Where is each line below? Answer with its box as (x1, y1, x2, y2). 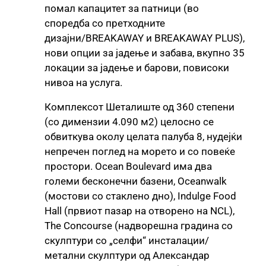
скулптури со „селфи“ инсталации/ (45, 234, 209, 246)
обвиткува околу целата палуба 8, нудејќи (45, 130, 242, 142)
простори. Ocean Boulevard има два (45, 160, 212, 172)
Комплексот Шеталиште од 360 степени (45, 100, 235, 113)
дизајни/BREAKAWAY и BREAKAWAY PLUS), (45, 31, 245, 44)
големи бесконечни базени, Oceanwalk (45, 175, 227, 187)
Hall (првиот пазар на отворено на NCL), (45, 204, 235, 217)
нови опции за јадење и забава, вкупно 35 (45, 46, 245, 59)
